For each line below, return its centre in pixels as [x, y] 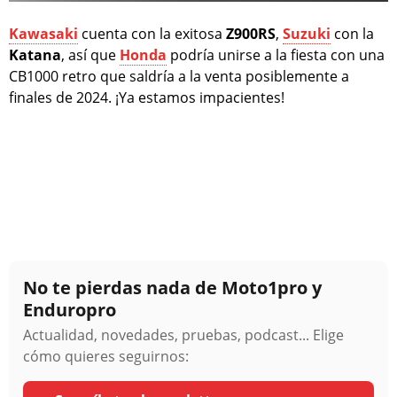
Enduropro [70, 310]
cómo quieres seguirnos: [106, 357]
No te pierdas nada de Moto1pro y [172, 288]
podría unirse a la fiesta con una [276, 55]
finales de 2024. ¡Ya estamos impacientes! [147, 98]
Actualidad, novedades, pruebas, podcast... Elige [183, 335]
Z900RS [251, 34]
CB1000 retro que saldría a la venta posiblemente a [179, 77]
